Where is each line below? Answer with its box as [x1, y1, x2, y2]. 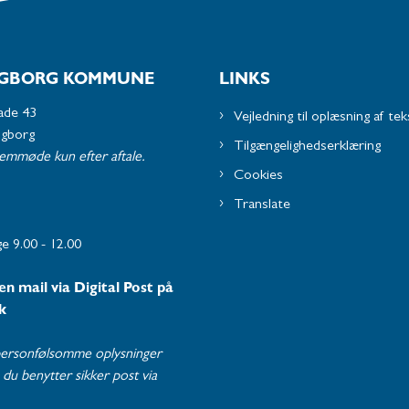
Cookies [234, 169, 283, 184]
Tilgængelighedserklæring [234, 140, 381, 155]
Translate [234, 198, 290, 214]
